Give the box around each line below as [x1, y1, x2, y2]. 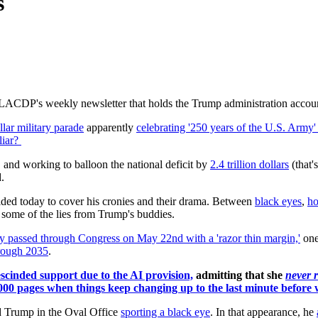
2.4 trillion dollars [210, 158, 289, 171]
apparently [87, 121, 133, 134]
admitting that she [196, 269, 283, 282]
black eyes [255, 195, 302, 208]
